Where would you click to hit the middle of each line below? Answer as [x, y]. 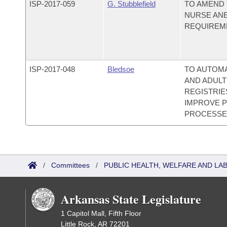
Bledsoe [121, 69]
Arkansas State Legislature [131, 199]
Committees [70, 165]
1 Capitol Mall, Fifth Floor [101, 213]
